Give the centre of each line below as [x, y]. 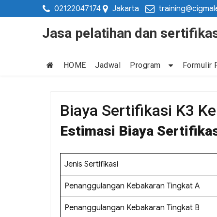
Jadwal [108, 65]
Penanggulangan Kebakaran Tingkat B [132, 208]
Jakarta [126, 9]
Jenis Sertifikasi [91, 164]
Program [145, 65]
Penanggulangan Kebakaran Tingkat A [132, 186]
